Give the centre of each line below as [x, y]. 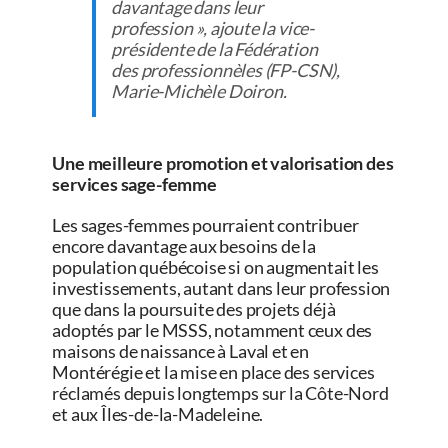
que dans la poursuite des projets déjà [194, 309]
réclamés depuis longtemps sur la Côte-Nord [220, 393]
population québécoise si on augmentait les [215, 267]
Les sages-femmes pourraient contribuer [205, 225]
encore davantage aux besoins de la [184, 246]
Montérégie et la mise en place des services [213, 372]
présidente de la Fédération [214, 49]
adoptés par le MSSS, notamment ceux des [212, 330]
